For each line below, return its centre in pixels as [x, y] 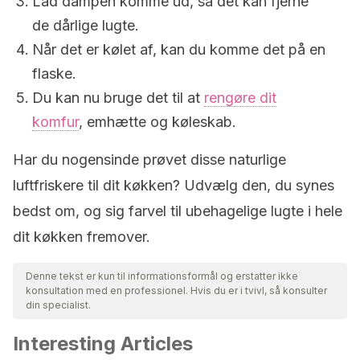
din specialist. [58, 305]
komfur [55, 122]
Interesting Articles [103, 344]
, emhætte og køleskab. [157, 122]
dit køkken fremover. [82, 237]
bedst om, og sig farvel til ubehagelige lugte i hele [178, 211]
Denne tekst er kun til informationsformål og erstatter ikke [162, 276]
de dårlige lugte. [86, 25]
